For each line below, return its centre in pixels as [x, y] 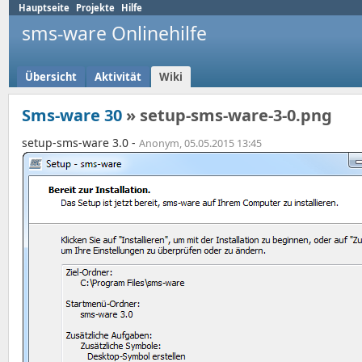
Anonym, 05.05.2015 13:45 [200, 144]
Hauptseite [44, 8]
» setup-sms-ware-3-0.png [227, 116]
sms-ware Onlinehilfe [114, 33]
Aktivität [118, 77]
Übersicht [51, 77]
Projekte [95, 8]
